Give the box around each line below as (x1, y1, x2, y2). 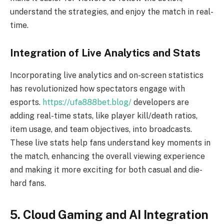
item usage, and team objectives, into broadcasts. (10, 124, 192, 134)
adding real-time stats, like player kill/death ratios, (10, 110, 197, 120)
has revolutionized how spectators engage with (10, 83, 185, 93)
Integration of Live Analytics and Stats (10, 47, 200, 59)
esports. (10, 97, 42, 107)
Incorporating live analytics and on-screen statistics (10, 70, 203, 80)
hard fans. (10, 178, 46, 188)
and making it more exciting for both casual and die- (10, 164, 202, 174)
